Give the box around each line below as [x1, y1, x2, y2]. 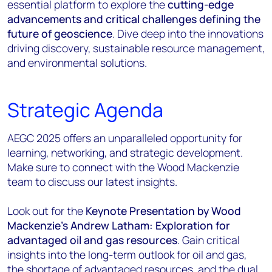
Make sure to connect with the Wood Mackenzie [7, 160, 239, 174]
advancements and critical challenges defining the [7, 12, 260, 26]
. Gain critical [177, 233, 240, 247]
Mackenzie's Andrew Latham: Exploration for [7, 218, 230, 233]
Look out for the [7, 203, 86, 218]
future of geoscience [7, 26, 112, 41]
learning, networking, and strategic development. [7, 145, 243, 160]
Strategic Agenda [7, 97, 163, 123]
